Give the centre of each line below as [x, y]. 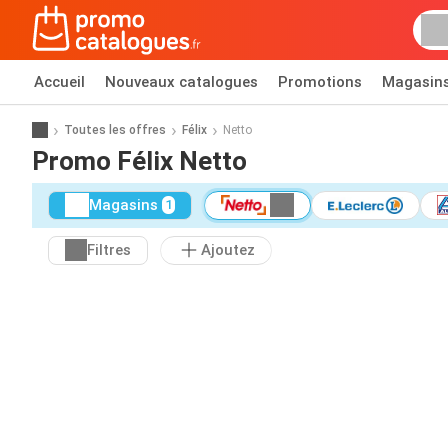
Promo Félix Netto [139, 160]
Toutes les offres [115, 129]
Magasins [123, 205]
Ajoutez [228, 250]
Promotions [320, 82]
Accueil [59, 82]
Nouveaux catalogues [181, 82]
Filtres [109, 250]
